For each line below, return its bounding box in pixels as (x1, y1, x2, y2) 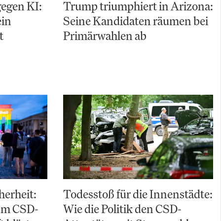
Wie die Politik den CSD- (63, 201, 182, 217)
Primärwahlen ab (63, 28, 147, 43)
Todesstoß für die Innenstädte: (63, 186, 213, 202)
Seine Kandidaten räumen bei (63, 13, 208, 28)
